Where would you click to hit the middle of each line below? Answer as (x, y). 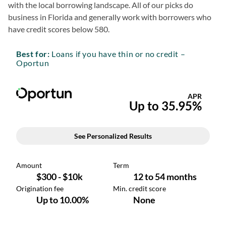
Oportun (33, 63)
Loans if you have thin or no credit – (118, 54)
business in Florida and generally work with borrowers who (110, 17)
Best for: (33, 54)
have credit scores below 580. (59, 29)
